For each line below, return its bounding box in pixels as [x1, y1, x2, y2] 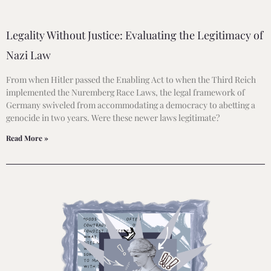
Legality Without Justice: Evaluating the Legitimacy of [6, 27, 263, 42]
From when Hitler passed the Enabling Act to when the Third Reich [6, 73, 256, 85]
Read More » [6, 132, 48, 143]
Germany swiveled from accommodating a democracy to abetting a [6, 99, 255, 111]
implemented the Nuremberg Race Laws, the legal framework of [6, 86, 245, 98]
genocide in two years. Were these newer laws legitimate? [6, 111, 220, 123]
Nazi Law [6, 47, 51, 62]
